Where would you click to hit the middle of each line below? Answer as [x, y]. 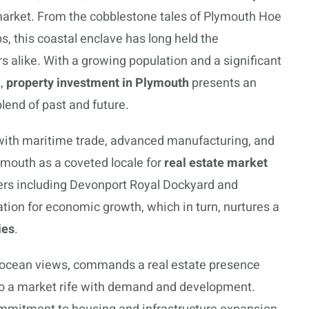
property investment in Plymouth [98, 83]
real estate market [216, 163]
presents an [223, 83]
